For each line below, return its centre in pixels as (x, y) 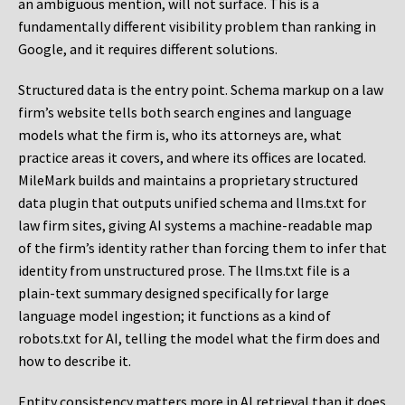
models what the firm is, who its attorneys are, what (180, 135)
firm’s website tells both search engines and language (185, 113)
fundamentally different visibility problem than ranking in (197, 27)
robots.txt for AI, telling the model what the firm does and (199, 339)
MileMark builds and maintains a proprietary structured (188, 180)
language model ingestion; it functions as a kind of (174, 316)
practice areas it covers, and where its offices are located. (192, 158)
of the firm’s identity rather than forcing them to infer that (202, 248)
